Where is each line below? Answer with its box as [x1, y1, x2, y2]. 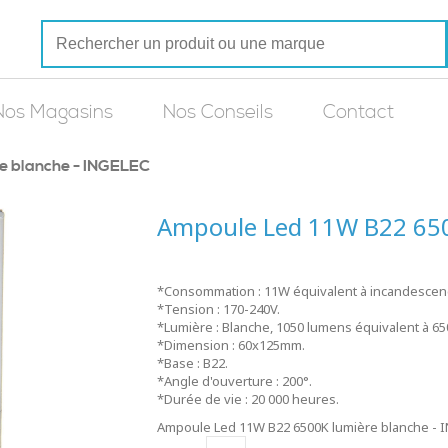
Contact [323, 101, 394, 124]
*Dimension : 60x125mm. [156, 336, 305, 354]
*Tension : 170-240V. [156, 300, 280, 318]
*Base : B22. [156, 354, 228, 372]
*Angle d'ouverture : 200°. [156, 372, 312, 390]
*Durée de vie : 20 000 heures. [156, 390, 339, 408]
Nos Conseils [163, 101, 273, 124]
